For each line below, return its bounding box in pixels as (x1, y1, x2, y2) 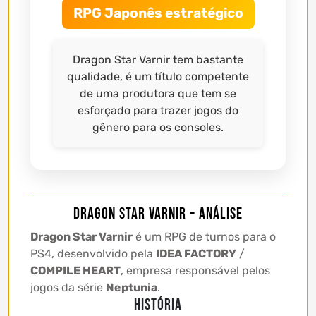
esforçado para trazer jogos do (78, 104, 238, 118)
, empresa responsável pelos (121, 264, 270, 278)
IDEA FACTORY (156, 247, 236, 261)
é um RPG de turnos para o (133, 230, 276, 244)
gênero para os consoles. (92, 121, 224, 135)
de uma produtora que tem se (80, 87, 236, 101)
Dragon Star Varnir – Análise (73, 205, 243, 224)
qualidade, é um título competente (67, 70, 249, 84)
